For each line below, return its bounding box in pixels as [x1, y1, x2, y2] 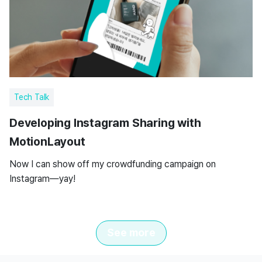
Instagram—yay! [9, 173, 75, 184]
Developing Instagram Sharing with [9, 116, 201, 130]
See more [106, 226, 156, 239]
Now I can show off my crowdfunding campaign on [9, 158, 216, 170]
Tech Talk [14, 92, 50, 102]
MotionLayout [9, 135, 85, 149]
